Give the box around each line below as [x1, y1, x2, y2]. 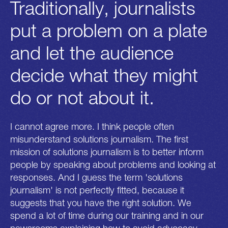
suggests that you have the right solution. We [10, 197, 191, 208]
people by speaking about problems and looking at [10, 159, 216, 170]
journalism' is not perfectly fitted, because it [10, 184, 184, 195]
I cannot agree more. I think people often [10, 121, 174, 132]
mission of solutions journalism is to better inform [10, 146, 204, 157]
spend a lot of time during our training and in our [10, 210, 204, 221]
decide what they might [10, 64, 198, 87]
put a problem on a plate [10, 19, 207, 42]
